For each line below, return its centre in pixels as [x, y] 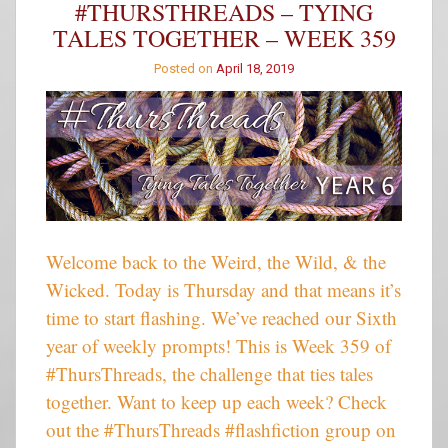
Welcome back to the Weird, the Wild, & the [216, 262]
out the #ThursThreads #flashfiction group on [221, 430]
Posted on [185, 68]
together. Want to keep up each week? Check [216, 402]
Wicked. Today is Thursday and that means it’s [223, 290]
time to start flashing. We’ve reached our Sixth [221, 318]
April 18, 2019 [255, 68]
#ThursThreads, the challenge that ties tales [209, 374]
